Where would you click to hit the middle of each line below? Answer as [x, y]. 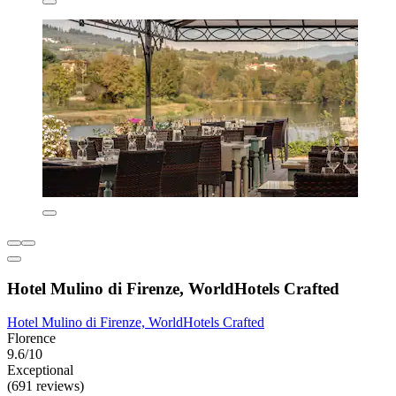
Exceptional [40, 370]
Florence [31, 339]
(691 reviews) [46, 386]
